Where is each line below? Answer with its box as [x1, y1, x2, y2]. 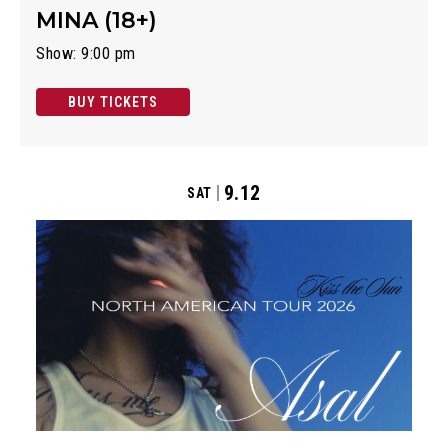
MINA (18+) [36, 6, 157, 34]
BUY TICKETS [68, 93, 158, 110]
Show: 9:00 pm [36, 43, 136, 63]
